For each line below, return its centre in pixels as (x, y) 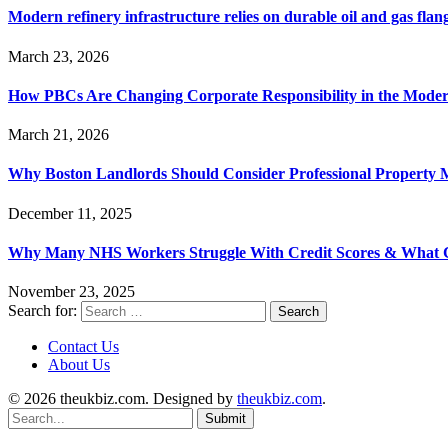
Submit (225, 419)
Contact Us (83, 347)
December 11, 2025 (70, 213)
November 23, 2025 (71, 292)
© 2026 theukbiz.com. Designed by (122, 399)
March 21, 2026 (58, 135)
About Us (79, 365)
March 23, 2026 (58, 56)
